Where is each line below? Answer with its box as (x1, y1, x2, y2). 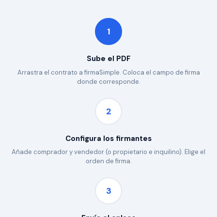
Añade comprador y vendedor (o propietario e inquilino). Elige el (12, 148, 205, 156)
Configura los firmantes (65, 133, 152, 143)
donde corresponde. (77, 77, 140, 86)
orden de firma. (85, 157, 132, 166)
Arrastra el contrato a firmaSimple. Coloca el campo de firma (17, 68, 200, 77)
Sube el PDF (86, 54, 131, 64)
